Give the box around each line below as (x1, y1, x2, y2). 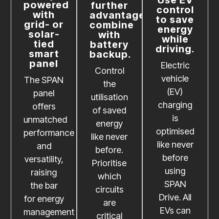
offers (32, 101, 56, 111)
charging (158, 99, 193, 110)
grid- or (24, 18, 64, 30)
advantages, (89, 9, 154, 21)
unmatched (23, 114, 67, 125)
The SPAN (24, 74, 64, 85)
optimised (156, 126, 195, 136)
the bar (30, 180, 58, 191)
